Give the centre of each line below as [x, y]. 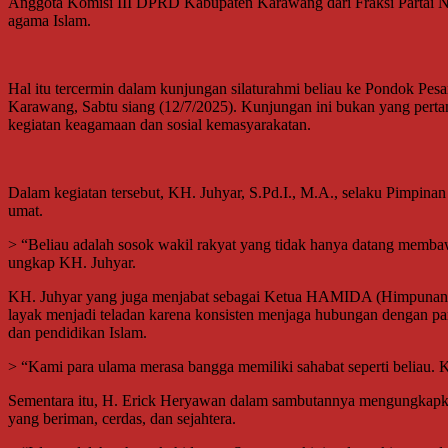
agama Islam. [49, 20]
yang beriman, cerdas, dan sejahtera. [122, 418]
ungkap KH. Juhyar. [72, 262]
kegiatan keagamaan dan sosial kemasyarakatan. [159, 124]
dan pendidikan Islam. [77, 332]
